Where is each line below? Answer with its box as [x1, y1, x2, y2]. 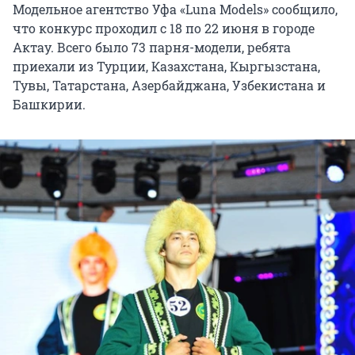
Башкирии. [13, 96, 86, 113]
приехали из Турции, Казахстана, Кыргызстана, [13, 58, 320, 75]
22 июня [204, 20, 258, 37]
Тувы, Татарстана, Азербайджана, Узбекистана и [13, 77, 326, 94]
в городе [258, 20, 315, 37]
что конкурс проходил [13, 20, 160, 37]
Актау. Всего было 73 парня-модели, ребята [13, 39, 291, 56]
